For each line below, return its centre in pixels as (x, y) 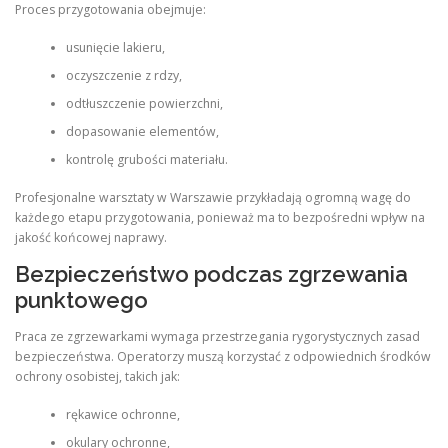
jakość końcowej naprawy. (91, 238)
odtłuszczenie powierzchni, (144, 103)
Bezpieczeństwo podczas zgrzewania (211, 274)
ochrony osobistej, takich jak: (97, 376)
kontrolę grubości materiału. (146, 159)
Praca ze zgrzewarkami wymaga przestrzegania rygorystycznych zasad (217, 336)
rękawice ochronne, (122, 414)
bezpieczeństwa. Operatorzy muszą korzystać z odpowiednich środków (223, 356)
